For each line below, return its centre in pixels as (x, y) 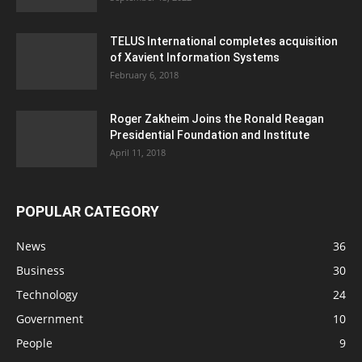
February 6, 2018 (144, 74)
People (34, 343)
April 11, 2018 (138, 152)
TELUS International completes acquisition (224, 41)
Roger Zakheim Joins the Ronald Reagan (217, 118)
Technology (47, 294)
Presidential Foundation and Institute (210, 135)
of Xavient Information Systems (195, 57)
